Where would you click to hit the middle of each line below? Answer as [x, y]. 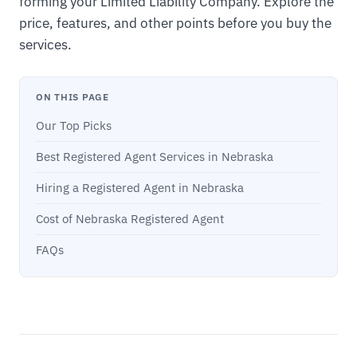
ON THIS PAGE [73, 97]
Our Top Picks [74, 126]
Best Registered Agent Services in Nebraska [155, 157]
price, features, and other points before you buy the [175, 23]
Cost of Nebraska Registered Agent [130, 219]
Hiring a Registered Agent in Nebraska [140, 188]
